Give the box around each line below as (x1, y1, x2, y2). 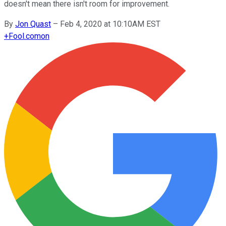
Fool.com (9, 31, 41, 41)
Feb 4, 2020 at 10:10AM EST (60, 19, 160, 29)
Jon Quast (15, 19, 51, 29)
